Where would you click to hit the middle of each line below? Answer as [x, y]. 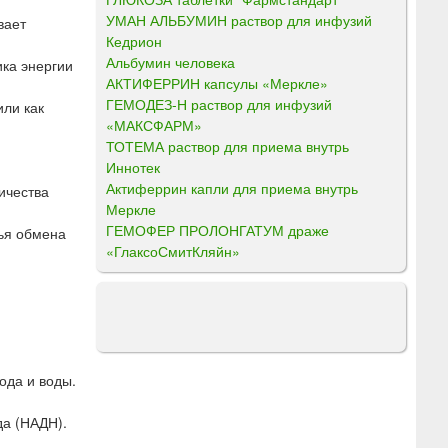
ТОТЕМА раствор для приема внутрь [227, 145]
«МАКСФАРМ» [154, 124]
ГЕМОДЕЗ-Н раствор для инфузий [219, 103]
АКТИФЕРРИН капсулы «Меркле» [217, 82]
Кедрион [134, 40]
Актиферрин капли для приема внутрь [232, 187]
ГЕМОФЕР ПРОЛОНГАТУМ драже [217, 229]
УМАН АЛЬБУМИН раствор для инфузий [239, 19]
